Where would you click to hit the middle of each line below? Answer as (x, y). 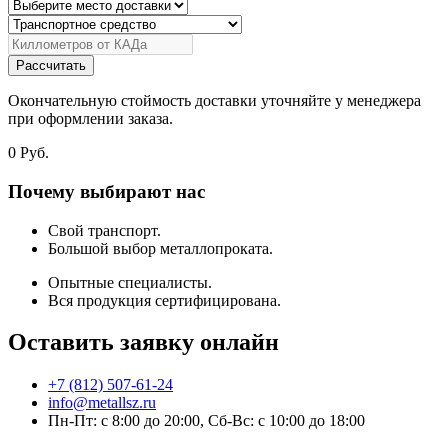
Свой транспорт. (104, 230)
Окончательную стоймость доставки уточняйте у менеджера (214, 101)
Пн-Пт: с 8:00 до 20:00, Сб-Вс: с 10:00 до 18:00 (206, 421)
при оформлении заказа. (90, 119)
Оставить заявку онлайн (143, 342)
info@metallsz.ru (102, 403)
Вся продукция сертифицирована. (164, 300)
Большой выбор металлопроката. (160, 248)
